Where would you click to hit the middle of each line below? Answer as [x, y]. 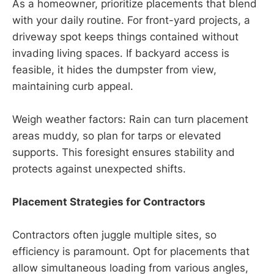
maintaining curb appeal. [73, 86]
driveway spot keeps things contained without [125, 36]
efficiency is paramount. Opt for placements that [131, 252]
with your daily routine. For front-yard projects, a [131, 20]
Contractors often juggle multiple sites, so [114, 235]
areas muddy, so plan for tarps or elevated [117, 135]
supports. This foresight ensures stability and [124, 152]
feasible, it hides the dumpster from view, [114, 69]
